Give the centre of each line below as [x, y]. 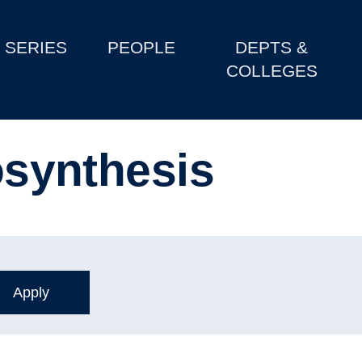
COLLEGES [271, 71]
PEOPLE [142, 48]
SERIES [36, 48]
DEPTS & [272, 48]
